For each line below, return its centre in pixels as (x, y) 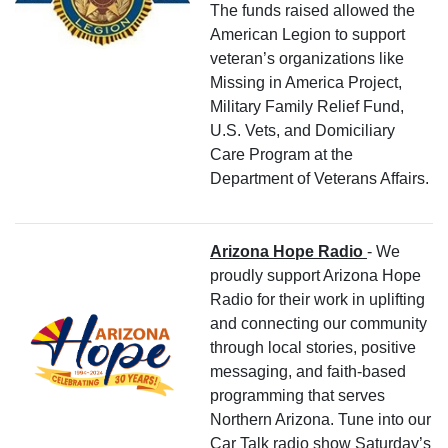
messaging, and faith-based (308, 371)
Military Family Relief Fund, (307, 106)
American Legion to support (307, 34)
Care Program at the (281, 154)
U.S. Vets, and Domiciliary (302, 130)
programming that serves (297, 395)
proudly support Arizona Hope (315, 275)
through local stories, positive (313, 347)
